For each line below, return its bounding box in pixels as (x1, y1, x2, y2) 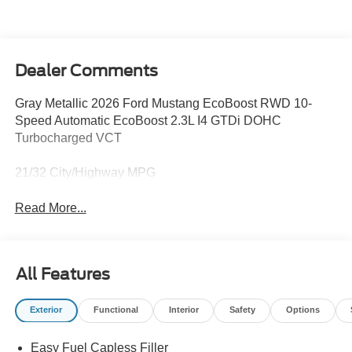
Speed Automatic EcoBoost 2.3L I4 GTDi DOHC (14, 113, 281, 127)
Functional (93, 305, 138, 315)
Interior (168, 305, 199, 315)
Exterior (30, 305, 63, 315)
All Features (16, 264, 110, 284)
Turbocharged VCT (14, 130, 122, 145)
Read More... (14, 200, 86, 214)
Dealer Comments (14, 60, 158, 80)
